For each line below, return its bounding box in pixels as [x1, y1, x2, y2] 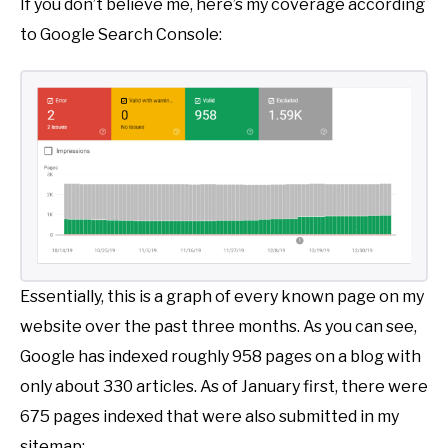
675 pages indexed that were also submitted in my [20, 406, 399, 426]
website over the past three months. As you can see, [20, 316, 417, 336]
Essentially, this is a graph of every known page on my [20, 286, 424, 306]
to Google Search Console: [20, 24, 222, 44]
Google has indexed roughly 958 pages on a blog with [20, 346, 421, 366]
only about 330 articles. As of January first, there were [20, 376, 428, 396]
